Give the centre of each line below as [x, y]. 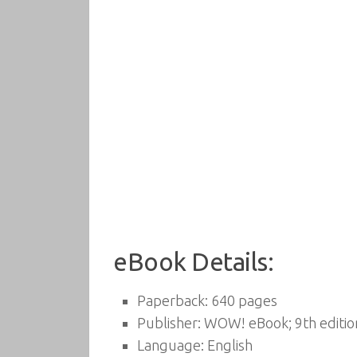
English [228, 345]
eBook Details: [193, 262]
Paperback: [173, 300]
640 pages [243, 300]
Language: [171, 345]
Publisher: [169, 323]
